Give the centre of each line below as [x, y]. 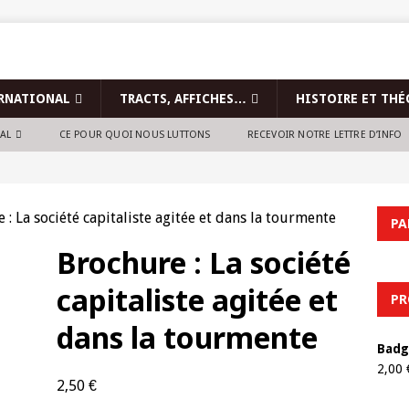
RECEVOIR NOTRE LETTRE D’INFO [325, 135]
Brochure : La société [203, 262]
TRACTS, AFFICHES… [183, 99]
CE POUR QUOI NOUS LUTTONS [135, 135]
